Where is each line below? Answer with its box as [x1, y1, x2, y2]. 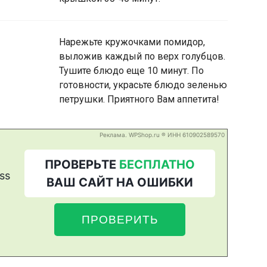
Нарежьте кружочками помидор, [59, 36, 205, 48]
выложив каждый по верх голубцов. [59, 50, 225, 62]
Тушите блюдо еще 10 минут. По [59, 64, 204, 76]
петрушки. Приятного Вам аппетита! [59, 93, 219, 105]
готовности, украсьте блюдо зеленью [59, 79, 227, 91]
